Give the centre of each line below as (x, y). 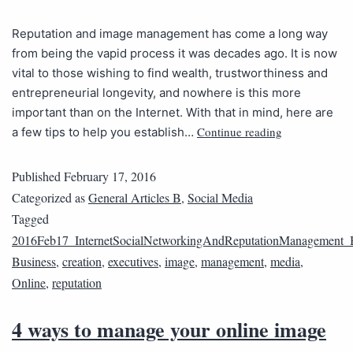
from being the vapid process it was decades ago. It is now (175, 54)
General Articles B (135, 198)
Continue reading (240, 132)
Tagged (30, 219)
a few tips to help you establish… (104, 132)
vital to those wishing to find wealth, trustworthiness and (170, 73)
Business (34, 262)
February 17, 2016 (110, 176)
